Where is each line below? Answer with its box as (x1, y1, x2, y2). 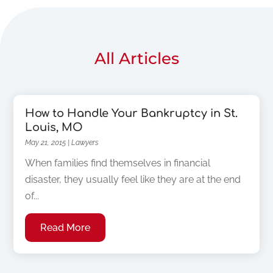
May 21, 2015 (25, 138, 66, 147)
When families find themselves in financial (25, 157, 211, 169)
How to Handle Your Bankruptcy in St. (25, 107, 238, 120)
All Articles (94, 49, 179, 69)
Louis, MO (25, 121, 83, 134)
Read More (40, 222, 91, 234)
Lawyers (71, 138, 99, 147)
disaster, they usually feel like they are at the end (25, 174, 241, 186)
